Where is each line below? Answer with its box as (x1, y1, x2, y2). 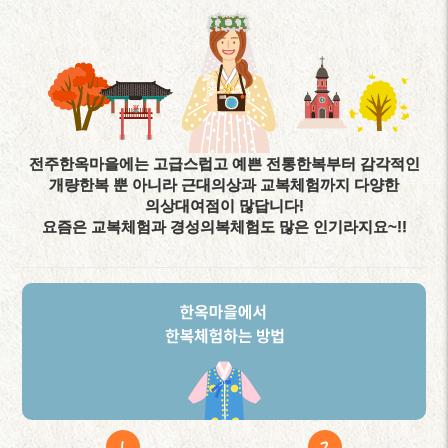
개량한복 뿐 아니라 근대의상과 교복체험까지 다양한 (49, 177, 399, 193)
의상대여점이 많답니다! (144, 198, 304, 214)
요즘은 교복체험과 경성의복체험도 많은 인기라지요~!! (41, 219, 407, 235)
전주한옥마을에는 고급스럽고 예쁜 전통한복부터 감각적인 (28, 156, 420, 172)
